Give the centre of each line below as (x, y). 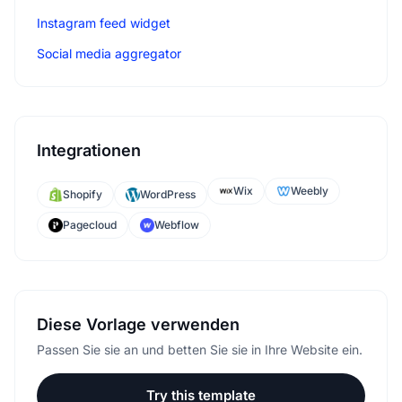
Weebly (310, 190)
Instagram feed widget (104, 22)
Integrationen (89, 150)
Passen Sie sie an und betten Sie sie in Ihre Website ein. (200, 349)
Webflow (177, 224)
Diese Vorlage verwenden (138, 324)
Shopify (83, 194)
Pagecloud (90, 224)
